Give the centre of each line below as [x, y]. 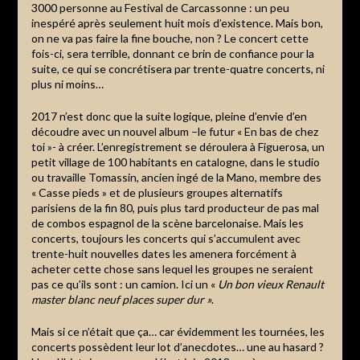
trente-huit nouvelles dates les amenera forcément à [164, 253]
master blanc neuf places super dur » [121, 299]
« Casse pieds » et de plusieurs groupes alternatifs [157, 192]
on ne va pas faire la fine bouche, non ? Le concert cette [170, 38]
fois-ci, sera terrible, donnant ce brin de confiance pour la [172, 53]
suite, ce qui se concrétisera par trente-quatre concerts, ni [178, 68]
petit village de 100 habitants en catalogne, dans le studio [175, 162]
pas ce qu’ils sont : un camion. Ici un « [124, 284]
